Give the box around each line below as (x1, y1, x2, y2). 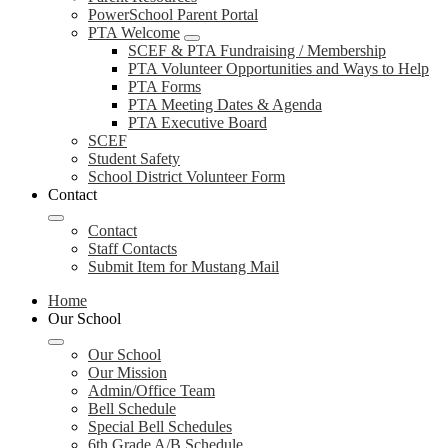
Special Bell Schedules (88, 418, 232, 435)
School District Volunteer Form (88, 168, 285, 185)
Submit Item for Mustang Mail (88, 258, 279, 275)
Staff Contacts (88, 240, 177, 257)
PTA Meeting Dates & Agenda (128, 96, 322, 113)
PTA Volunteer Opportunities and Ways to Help (128, 60, 429, 77)
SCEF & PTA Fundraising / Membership (128, 42, 386, 59)
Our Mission (88, 364, 167, 381)
